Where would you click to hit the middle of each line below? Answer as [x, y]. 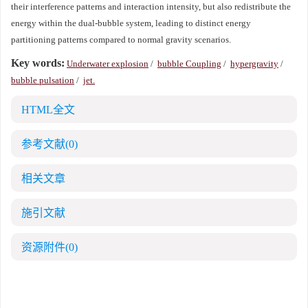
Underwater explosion [108, 64]
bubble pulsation [43, 80]
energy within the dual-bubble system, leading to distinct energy [131, 23]
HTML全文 [48, 110]
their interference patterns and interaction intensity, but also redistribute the [151, 7]
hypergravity [254, 64]
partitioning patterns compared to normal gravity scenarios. [121, 40]
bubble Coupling [189, 64]
